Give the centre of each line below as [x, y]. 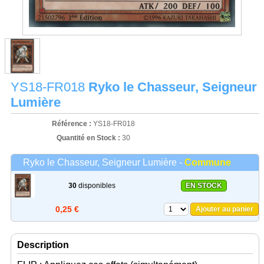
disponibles [96, 185]
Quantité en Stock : [88, 138]
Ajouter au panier [225, 209]
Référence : [72, 123]
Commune [208, 162]
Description [43, 245]
